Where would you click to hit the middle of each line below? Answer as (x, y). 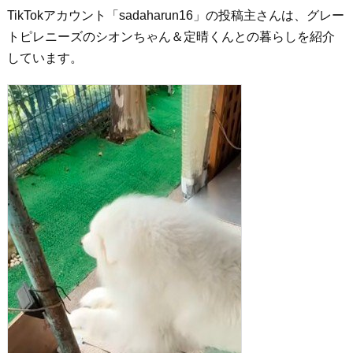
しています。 (45, 58)
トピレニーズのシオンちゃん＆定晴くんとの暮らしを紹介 (171, 37)
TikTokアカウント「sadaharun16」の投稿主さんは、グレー (175, 15)
